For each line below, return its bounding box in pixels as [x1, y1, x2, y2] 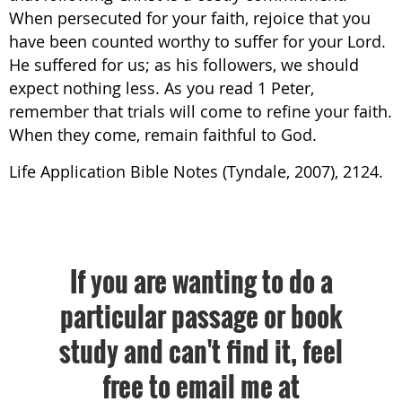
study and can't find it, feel [59, 331, 343, 371]
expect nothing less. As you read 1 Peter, [9, 77, 314, 99]
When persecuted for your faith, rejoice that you [9, 7, 371, 29]
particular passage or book [60, 296, 342, 336]
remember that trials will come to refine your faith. [9, 100, 392, 122]
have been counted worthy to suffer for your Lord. [9, 31, 386, 52]
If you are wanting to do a [69, 261, 333, 301]
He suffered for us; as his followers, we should [9, 54, 359, 75]
